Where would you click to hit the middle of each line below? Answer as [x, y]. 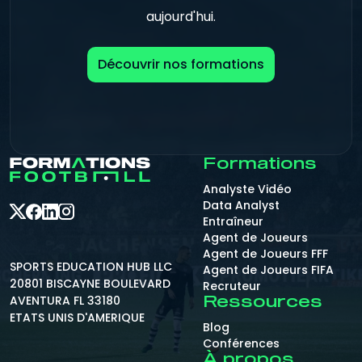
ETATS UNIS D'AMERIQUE [77, 318]
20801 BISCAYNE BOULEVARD [90, 284]
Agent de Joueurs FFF [265, 254]
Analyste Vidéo [247, 189]
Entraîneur [233, 221]
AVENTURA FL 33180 [65, 301]
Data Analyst [241, 205]
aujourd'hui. [181, 16]
